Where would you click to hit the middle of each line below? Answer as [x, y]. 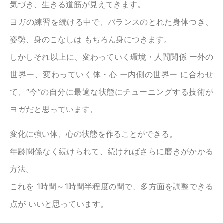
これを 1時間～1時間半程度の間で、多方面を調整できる [111, 186]
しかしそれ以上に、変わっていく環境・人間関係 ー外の [111, 57]
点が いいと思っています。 [59, 204]
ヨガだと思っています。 [54, 109]
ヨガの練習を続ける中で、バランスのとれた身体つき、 [111, 22]
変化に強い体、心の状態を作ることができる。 [94, 134]
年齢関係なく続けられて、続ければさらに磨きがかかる [111, 152]
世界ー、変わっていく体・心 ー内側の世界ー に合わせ [111, 74]
